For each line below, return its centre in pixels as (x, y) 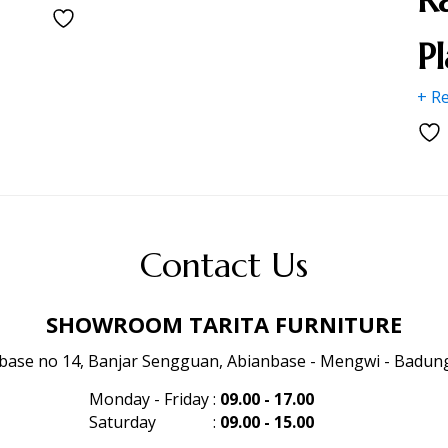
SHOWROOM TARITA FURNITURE (224, 323)
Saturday (122, 421)
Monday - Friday (149, 398)
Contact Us (224, 265)
